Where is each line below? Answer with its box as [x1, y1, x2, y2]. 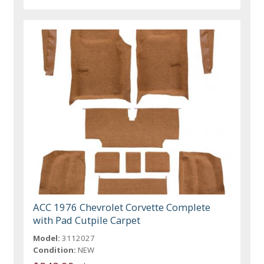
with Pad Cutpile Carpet [33, 213, 141, 227]
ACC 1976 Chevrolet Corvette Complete [33, 200, 211, 214]
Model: [33, 232, 61, 243]
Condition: [33, 244, 77, 255]
